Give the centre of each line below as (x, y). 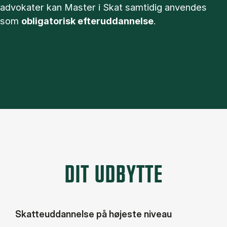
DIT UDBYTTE (113, 175)
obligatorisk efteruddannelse (87, 21)
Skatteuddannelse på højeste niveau (93, 214)
